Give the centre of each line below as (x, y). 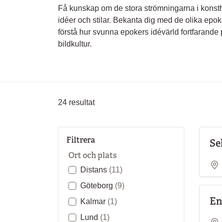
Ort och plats (93, 155)
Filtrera (81, 140)
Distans (95, 170)
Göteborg (98, 186)
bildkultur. (75, 44)
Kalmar (94, 201)
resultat (81, 102)
